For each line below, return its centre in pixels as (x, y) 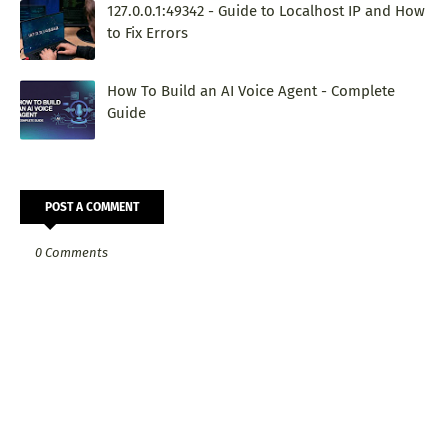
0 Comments (71, 252)
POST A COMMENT (92, 206)
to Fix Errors (147, 32)
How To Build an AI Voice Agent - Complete (251, 90)
